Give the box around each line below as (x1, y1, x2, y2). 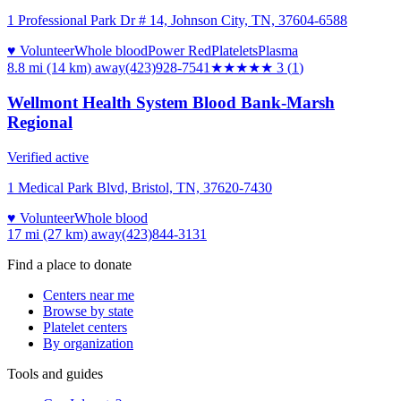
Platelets (211, 43, 258, 59)
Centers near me (43, 286, 134, 303)
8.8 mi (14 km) (7, 60, 91, 76)
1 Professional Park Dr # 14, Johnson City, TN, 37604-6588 (7, 13, 347, 29)
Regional (7, 112, 73, 132)
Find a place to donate (7, 256, 132, 272)
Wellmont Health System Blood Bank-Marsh (7, 92, 335, 112)
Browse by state (43, 303, 133, 319)
